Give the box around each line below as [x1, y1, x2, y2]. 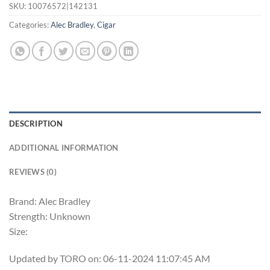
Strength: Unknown [9, 210, 90, 222]
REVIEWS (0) [9, 166, 57, 177]
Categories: [9, 19, 51, 30]
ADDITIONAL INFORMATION [9, 142, 119, 152]
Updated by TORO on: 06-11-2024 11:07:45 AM [9, 253, 210, 265]
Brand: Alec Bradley [9, 195, 90, 207]
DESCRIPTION [9, 118, 63, 128]
